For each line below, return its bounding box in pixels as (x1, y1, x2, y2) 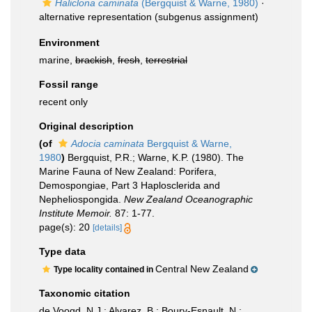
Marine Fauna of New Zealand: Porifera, (39, 166, 217, 177)
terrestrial (146, 54, 187, 65)
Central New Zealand (155, 263, 249, 274)
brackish (75, 54, 112, 65)
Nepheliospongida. (39, 194, 124, 205)
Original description (39, 120, 134, 132)
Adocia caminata (71, 138, 144, 149)
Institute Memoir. (39, 208, 112, 219)
